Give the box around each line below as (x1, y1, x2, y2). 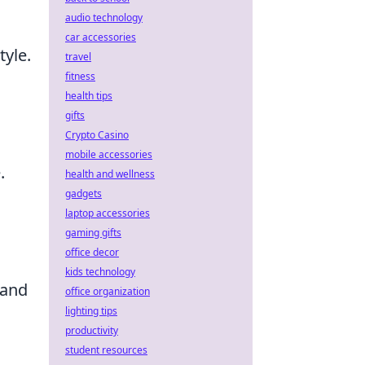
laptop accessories (65, 206, 150, 220)
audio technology (65, 11, 143, 24)
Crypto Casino (65, 128, 129, 142)
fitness (65, 69, 95, 83)
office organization (65, 284, 150, 298)
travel (65, 50, 91, 64)
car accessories (65, 30, 136, 44)
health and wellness (65, 167, 155, 181)
